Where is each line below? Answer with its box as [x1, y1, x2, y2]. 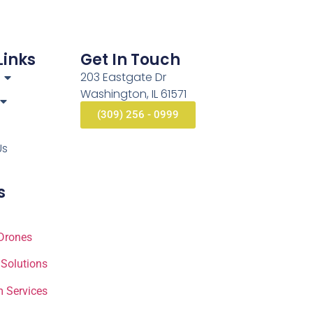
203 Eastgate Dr [80, 69, 166, 86]
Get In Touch [80, 49, 180, 71]
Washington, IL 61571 [80, 86, 187, 103]
